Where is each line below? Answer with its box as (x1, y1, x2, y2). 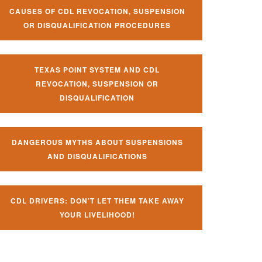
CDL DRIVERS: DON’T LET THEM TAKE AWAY (10, 195, 184, 206)
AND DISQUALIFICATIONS (47, 151, 147, 161)
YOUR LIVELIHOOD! (59, 209, 135, 220)
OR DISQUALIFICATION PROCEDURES (23, 20, 171, 30)
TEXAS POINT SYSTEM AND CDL (35, 64, 160, 75)
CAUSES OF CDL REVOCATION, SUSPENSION (9, 6, 185, 16)
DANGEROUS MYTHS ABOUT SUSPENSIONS (11, 137, 183, 147)
